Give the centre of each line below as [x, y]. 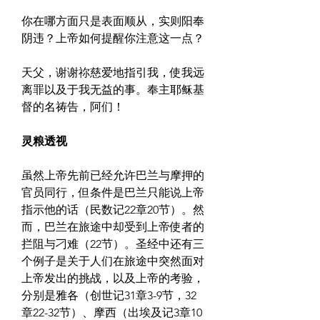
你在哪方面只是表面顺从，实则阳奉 [113, 21]
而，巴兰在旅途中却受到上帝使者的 [113, 227]
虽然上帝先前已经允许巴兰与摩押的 [113, 176]
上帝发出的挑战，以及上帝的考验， [113, 279]
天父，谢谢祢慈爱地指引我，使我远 [113, 73]
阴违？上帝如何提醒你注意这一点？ [113, 39]
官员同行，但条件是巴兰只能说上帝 [113, 193]
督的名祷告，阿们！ [73, 107]
